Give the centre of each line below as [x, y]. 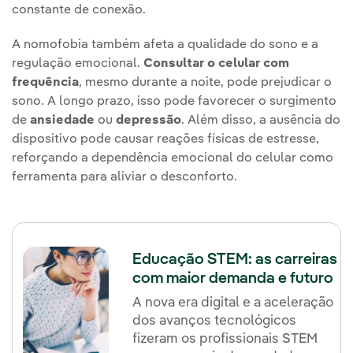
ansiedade [62, 121]
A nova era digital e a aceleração [233, 303]
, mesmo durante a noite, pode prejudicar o [205, 83]
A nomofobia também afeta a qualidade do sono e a [165, 45]
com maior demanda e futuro [233, 279]
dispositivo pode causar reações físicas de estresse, [165, 140]
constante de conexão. [79, 11]
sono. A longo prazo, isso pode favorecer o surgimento [174, 102]
